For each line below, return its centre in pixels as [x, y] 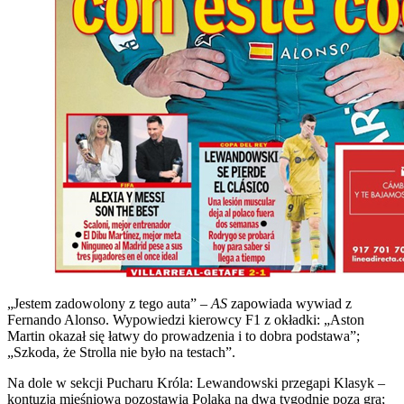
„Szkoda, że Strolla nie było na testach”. [121, 352]
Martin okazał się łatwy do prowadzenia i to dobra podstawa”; [184, 335]
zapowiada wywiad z [291, 303]
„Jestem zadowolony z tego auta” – [109, 303]
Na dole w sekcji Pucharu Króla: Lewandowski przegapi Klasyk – [196, 382]
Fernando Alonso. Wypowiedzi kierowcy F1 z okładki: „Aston [186, 319]
